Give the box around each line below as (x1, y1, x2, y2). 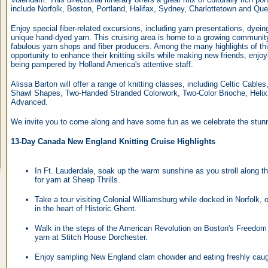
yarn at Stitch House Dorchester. (35, 233, 148, 242)
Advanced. (11, 98, 48, 106)
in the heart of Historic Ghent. (35, 204, 137, 213)
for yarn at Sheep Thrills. (35, 175, 120, 184)
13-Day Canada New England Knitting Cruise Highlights (11, 137, 215, 146)
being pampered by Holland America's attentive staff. (11, 60, 193, 69)
